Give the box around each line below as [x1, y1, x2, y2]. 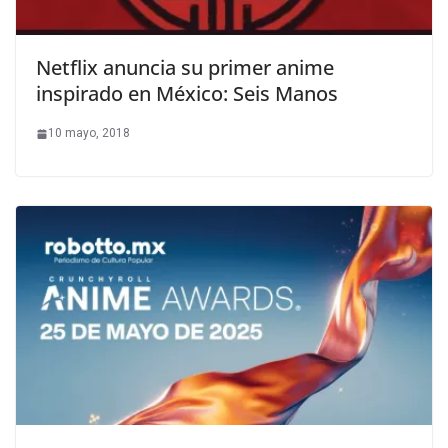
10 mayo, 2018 [48, 126, 130, 141]
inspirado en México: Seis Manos [36, 80, 338, 108]
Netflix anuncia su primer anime [36, 54, 334, 82]
